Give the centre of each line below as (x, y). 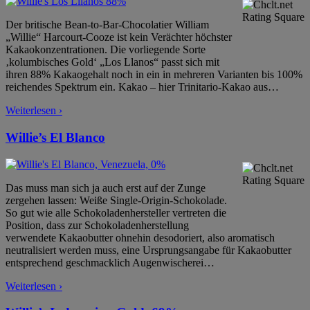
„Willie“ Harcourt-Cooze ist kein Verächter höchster (119, 37)
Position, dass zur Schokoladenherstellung (97, 225)
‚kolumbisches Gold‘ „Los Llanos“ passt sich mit (112, 62)
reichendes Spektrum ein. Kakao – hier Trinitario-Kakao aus (137, 87)
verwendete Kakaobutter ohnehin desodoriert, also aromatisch (140, 237)
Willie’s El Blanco (55, 138)
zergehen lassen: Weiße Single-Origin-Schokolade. (116, 200)
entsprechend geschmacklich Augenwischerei (104, 262)
